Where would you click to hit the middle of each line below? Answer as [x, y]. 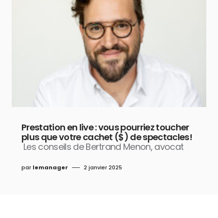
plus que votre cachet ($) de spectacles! [107, 137]
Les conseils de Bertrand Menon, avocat [104, 147]
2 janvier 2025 [103, 168]
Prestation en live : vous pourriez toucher [105, 127]
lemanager [50, 168]
